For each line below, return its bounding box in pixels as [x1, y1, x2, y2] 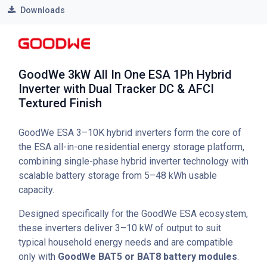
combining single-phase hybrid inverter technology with [18, 155, 249, 167]
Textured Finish [18, 95, 102, 110]
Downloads [20, 5, 65, 16]
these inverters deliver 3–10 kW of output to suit [18, 222, 221, 234]
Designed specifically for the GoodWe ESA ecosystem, [18, 207, 248, 219]
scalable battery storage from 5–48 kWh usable [18, 169, 217, 181]
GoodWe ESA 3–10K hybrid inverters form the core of [18, 126, 241, 138]
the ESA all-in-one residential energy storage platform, [18, 141, 244, 153]
